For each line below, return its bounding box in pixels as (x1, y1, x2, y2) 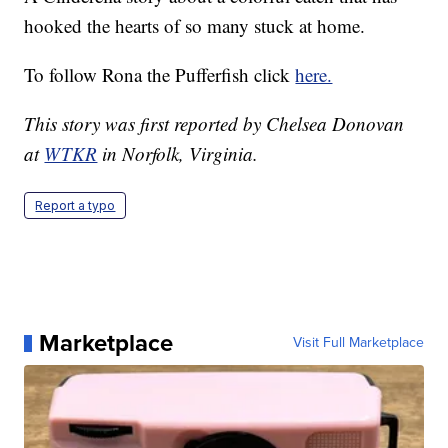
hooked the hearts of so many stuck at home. (24, 13, 366, 39)
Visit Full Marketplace (292, 332, 424, 354)
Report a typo (35, 198, 116, 214)
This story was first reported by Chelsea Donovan (24, 111, 405, 137)
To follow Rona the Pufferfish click (24, 62, 296, 88)
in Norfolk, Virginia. (97, 141, 259, 167)
